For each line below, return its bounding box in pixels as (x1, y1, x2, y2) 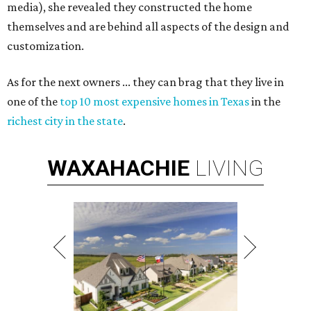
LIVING (195, 155, 264, 182)
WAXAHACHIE (47, 155, 190, 182)
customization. (7, 39, 84, 53)
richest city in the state (7, 114, 123, 128)
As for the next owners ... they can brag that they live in (7, 75, 284, 90)
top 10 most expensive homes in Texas (60, 94, 249, 109)
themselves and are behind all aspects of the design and (7, 19, 289, 34)
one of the (7, 94, 60, 109)
